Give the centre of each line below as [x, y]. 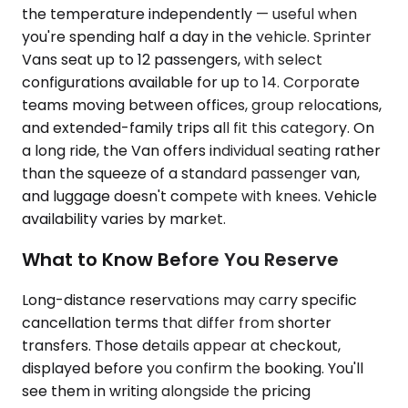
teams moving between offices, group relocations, [202, 106]
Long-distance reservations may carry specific [189, 300]
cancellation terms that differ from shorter [177, 322]
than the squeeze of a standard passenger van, [191, 174]
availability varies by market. [124, 219]
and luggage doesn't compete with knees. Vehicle [199, 197]
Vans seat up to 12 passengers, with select [172, 60]
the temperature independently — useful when [189, 15]
